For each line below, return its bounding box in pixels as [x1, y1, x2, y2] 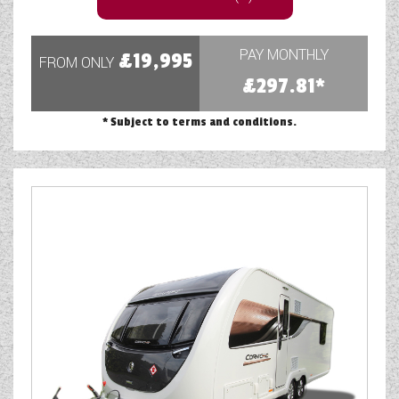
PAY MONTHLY [239, 45, 329, 66]
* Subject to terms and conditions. [102, 114, 297, 130]
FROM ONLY [38, 53, 114, 74]
